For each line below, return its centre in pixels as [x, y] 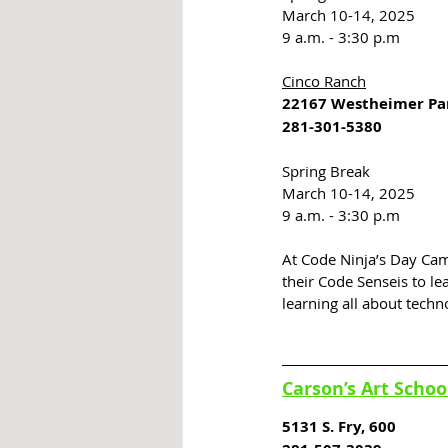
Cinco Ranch [324, 81]
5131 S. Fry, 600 [339, 427]
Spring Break [326, 171]
